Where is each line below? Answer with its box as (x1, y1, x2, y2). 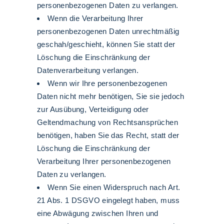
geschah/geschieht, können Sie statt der (37, 40, 175, 48)
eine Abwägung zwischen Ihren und (37, 209, 158, 217)
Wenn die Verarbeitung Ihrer (47, 14, 143, 22)
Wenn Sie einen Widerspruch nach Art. (47, 183, 180, 191)
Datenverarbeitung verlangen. (37, 66, 139, 74)
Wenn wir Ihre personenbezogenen (47, 79, 167, 87)
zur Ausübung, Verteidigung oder (37, 105, 149, 113)
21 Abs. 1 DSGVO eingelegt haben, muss (37, 196, 180, 204)
